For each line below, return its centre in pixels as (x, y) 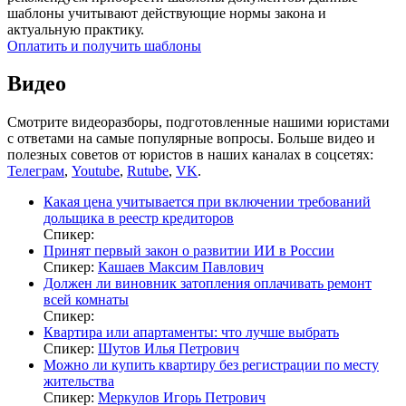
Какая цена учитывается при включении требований (207, 202)
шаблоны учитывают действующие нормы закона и (167, 13)
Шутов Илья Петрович (169, 349)
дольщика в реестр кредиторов (139, 218)
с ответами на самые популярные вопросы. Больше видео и (191, 139)
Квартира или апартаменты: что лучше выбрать (191, 333)
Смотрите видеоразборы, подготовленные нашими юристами (198, 122)
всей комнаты (86, 300)
